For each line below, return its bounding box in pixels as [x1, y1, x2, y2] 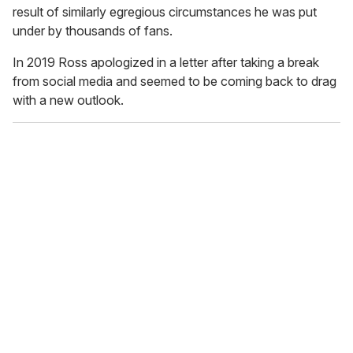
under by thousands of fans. [13, 23, 173, 39]
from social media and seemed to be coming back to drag [13, 73, 336, 90]
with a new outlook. [13, 92, 124, 109]
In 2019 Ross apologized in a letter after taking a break [13, 54, 319, 71]
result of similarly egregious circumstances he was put [13, 4, 317, 20]
